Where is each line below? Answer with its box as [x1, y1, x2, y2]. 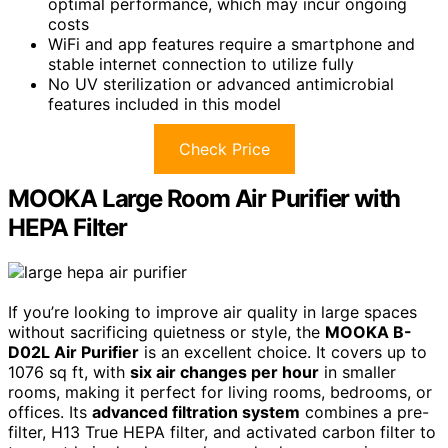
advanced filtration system [92, 401, 300, 422]
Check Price [178, 138, 270, 159]
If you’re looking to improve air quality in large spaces [8, 301, 417, 322]
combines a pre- [300, 401, 429, 422]
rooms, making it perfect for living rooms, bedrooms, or [8, 381, 432, 402]
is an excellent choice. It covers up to [139, 341, 427, 362]
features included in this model [48, 93, 281, 114]
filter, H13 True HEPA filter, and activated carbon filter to [8, 421, 436, 442]
